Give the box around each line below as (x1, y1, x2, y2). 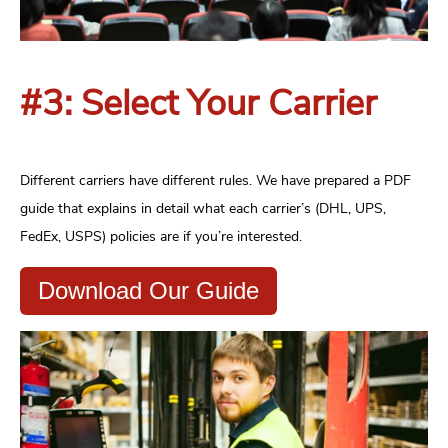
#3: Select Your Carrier (20, 79, 377, 129)
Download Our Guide (38, 277, 259, 305)
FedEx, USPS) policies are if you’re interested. (20, 227, 302, 247)
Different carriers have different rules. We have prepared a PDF (20, 171, 411, 191)
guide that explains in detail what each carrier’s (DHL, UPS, (20, 199, 386, 219)
